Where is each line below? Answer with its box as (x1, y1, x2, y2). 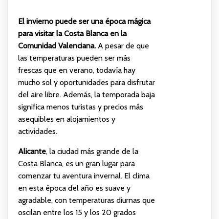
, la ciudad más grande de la (45, 146, 138, 156)
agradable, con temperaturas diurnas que (18, 195, 155, 205)
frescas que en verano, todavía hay (18, 65, 135, 75)
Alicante (18, 146, 46, 156)
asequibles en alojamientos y (18, 114, 115, 124)
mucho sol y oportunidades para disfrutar (18, 77, 155, 87)
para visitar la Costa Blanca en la (18, 28, 127, 38)
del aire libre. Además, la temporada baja (18, 89, 155, 99)
